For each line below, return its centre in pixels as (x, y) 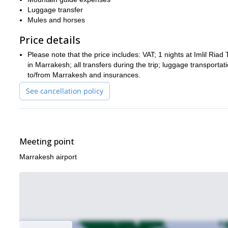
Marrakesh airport (48, 157)
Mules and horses (56, 20)
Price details (50, 40)
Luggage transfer (55, 10)
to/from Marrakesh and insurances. (84, 75)
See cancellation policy (65, 91)
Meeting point (47, 141)
